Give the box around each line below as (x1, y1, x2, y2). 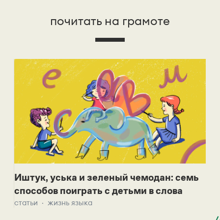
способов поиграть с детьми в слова (14, 185, 183, 196)
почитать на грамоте (50, 13, 170, 28)
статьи (14, 197, 38, 207)
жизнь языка (47, 197, 92, 207)
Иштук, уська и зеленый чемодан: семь (14, 171, 199, 183)
